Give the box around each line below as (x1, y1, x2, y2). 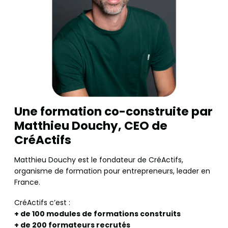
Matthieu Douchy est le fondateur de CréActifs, (14, 154, 183, 165)
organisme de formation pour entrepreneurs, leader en (14, 165, 210, 176)
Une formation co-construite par (14, 103, 213, 120)
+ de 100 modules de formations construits (14, 208, 181, 219)
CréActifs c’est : (14, 197, 70, 208)
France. (14, 177, 40, 187)
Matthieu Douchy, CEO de (14, 117, 167, 134)
